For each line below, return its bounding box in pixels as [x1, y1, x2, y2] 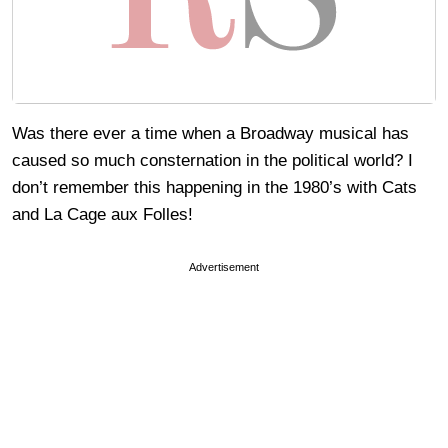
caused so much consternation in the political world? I [12, 151, 413, 171]
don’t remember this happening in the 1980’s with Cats [12, 178, 417, 198]
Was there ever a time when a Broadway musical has [12, 124, 409, 144]
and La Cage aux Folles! [12, 205, 193, 225]
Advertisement [189, 261, 259, 274]
